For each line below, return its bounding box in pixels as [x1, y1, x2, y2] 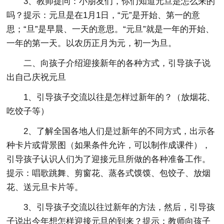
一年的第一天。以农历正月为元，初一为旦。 [6, 38, 177, 48]
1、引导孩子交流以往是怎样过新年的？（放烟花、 [23, 92, 215, 102]
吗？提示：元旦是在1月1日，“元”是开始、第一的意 [6, 10, 200, 20]
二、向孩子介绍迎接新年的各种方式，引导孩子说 [23, 58, 211, 68]
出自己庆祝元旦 [6, 72, 66, 82]
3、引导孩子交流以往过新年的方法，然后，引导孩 [23, 202, 215, 212]
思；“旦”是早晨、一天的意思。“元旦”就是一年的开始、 [6, 24, 214, 34]
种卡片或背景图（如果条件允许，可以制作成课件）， [6, 140, 211, 150]
